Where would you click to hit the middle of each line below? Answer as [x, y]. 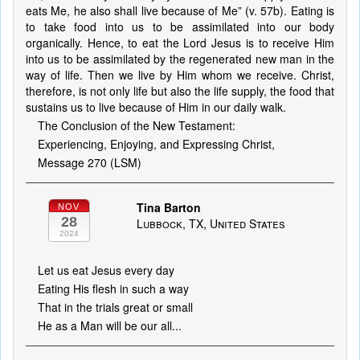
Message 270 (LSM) [90, 162]
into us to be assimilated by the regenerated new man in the [180, 59]
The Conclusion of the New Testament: [137, 125]
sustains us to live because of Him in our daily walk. [156, 107]
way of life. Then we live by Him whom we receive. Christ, [180, 75]
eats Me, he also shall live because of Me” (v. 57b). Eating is [180, 10]
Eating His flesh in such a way [113, 288]
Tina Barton [168, 207]
